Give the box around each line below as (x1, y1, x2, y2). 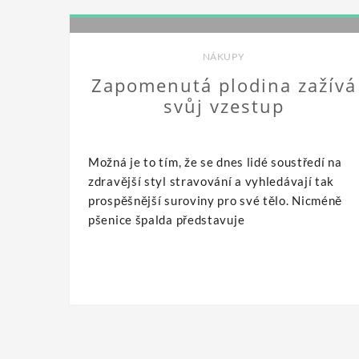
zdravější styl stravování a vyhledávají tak (88, 173, 335, 188)
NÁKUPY (202, 50, 245, 63)
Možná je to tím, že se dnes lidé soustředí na (88, 154, 342, 169)
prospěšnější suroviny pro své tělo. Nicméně (88, 192, 343, 208)
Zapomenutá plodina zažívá (91, 72, 357, 97)
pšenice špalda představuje (88, 212, 245, 227)
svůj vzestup (163, 93, 284, 118)
